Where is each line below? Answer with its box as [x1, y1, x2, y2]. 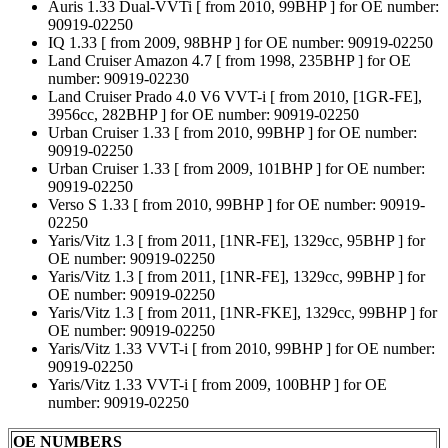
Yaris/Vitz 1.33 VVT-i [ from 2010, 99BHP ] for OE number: [48, 340, 435, 358]
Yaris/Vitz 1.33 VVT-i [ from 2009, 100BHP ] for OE [48, 376, 387, 394]
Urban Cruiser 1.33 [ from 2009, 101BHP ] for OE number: [48, 160, 425, 178]
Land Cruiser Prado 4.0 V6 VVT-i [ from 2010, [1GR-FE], [48, 88, 422, 106]
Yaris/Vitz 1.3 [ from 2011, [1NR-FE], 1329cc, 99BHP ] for [48, 268, 425, 286]
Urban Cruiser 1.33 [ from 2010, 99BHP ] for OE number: [48, 124, 417, 142]
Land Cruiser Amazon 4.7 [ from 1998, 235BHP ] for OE [48, 52, 411, 70]
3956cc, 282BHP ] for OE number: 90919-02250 [48, 106, 359, 124]
